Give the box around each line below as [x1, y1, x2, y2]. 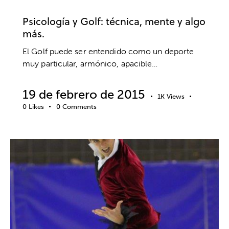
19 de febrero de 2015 [22, 87, 145, 102]
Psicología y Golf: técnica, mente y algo [22, 13, 205, 29]
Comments [62, 103, 97, 111]
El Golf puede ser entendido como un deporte [22, 47, 194, 57]
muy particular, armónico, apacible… [22, 59, 158, 69]
